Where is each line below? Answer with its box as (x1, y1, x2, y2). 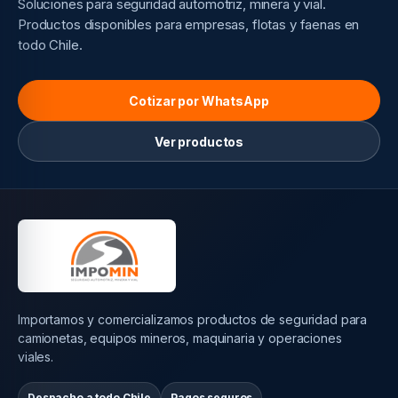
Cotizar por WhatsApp (129, 92, 269, 108)
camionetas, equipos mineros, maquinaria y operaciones (18, 330, 342, 346)
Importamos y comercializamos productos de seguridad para (18, 311, 368, 327)
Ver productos (154, 133, 244, 149)
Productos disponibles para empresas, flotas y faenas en (18, 16, 360, 34)
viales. (18, 348, 54, 364)
